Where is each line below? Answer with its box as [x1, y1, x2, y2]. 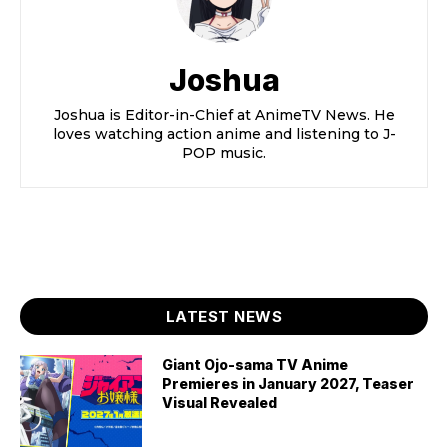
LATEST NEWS [165, 307, 283, 327]
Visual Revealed [162, 394, 278, 412]
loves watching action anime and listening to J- [52, 125, 396, 144]
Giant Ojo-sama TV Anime [162, 356, 349, 374]
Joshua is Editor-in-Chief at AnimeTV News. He [53, 106, 395, 125]
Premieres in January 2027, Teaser [162, 375, 415, 393]
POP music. [182, 144, 266, 163]
